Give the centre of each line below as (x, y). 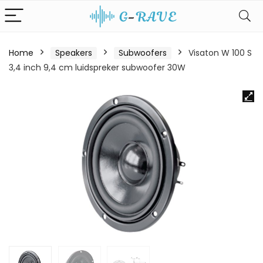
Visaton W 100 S (220, 53)
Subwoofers (143, 53)
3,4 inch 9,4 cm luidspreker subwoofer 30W (97, 68)
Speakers (74, 53)
